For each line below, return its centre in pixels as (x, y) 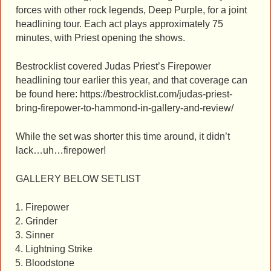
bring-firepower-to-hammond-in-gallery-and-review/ (125, 108)
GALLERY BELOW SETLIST (78, 178)
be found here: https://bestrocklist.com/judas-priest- (124, 94)
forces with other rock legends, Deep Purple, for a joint (131, 10)
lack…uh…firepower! (61, 151)
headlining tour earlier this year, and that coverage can (132, 80)
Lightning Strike (59, 249)
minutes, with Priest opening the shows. (100, 38)
